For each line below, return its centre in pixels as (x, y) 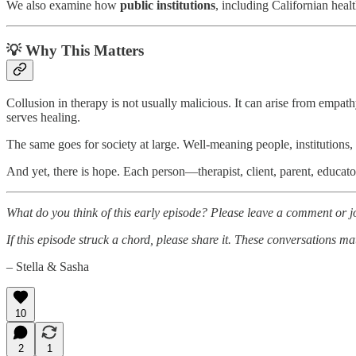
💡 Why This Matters (75, 51)
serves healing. (43, 117)
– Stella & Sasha (48, 266)
